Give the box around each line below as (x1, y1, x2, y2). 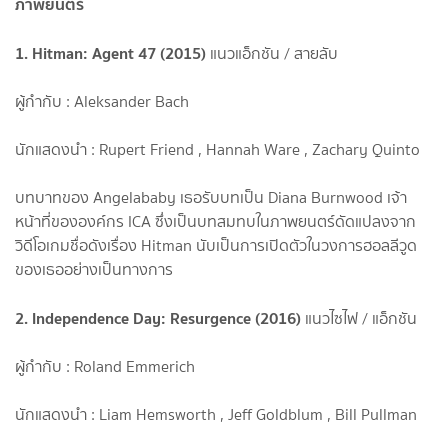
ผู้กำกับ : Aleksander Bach (15, 89, 189, 113)
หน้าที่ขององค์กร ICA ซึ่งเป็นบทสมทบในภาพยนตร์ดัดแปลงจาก (15, 209, 416, 233)
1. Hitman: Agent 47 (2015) (15, 39, 206, 66)
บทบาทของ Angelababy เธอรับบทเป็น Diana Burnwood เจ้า (15, 185, 407, 209)
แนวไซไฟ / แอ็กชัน (301, 306, 417, 330)
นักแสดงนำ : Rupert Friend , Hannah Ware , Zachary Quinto (15, 137, 420, 161)
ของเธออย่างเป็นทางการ (15, 257, 173, 281)
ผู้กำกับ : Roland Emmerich (15, 354, 195, 378)
